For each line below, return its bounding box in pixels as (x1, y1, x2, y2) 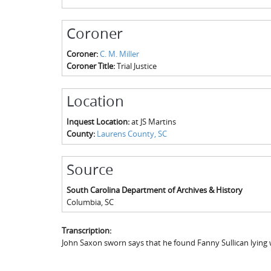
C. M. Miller (99, 48, 139, 59)
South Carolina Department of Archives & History (66, 184, 243, 195)
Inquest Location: (66, 116, 131, 127)
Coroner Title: (66, 60, 117, 71)
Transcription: (62, 224, 113, 236)
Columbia (66, 196, 101, 207)
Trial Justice (116, 60, 157, 71)
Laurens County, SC (96, 128, 167, 139)
